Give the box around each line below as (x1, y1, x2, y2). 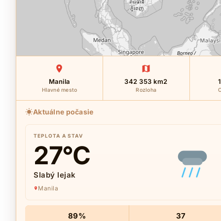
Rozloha (136, 87, 156, 93)
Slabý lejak (34, 170, 76, 180)
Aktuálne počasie (33, 108, 94, 116)
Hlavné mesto (41, 87, 77, 93)
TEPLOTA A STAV (34, 133, 83, 139)
